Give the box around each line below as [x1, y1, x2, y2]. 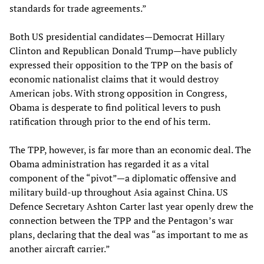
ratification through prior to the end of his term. [9, 114, 210, 128]
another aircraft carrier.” [9, 242, 110, 255]
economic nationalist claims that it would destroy [9, 72, 219, 85]
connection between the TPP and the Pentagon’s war [9, 213, 233, 227]
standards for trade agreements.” [9, 1, 147, 15]
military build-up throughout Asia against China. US [9, 185, 228, 199]
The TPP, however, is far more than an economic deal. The [9, 143, 251, 156]
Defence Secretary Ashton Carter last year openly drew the [9, 199, 253, 213]
